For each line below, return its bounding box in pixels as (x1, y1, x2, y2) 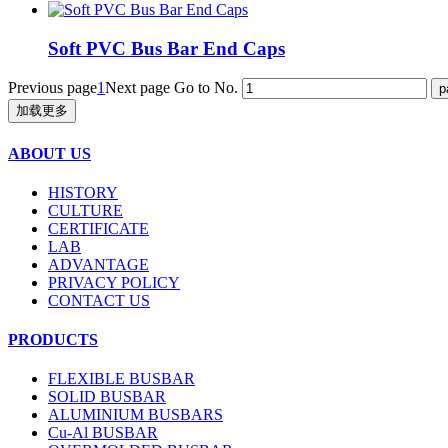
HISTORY (48, 183, 118, 201)
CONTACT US (48, 291, 150, 309)
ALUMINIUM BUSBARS (48, 406, 223, 424)
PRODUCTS (8, 331, 98, 349)
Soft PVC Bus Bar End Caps (48, 37, 285, 59)
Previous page (8, 79, 97, 97)
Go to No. (174, 79, 238, 97)
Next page (105, 79, 170, 97)
